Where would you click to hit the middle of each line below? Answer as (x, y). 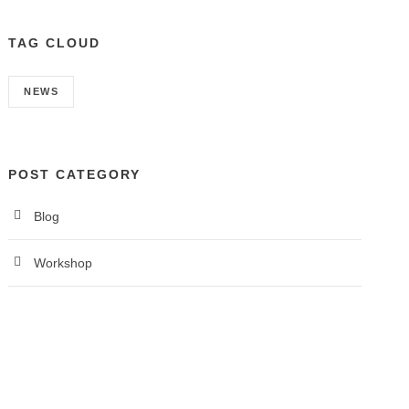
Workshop (63, 262)
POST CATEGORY (75, 174)
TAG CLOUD (55, 42)
